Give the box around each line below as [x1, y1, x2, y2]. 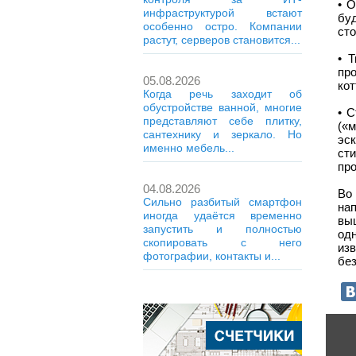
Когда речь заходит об [143, 87, 302, 100]
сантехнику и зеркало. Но [143, 128, 302, 141]
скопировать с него [143, 236, 302, 249]
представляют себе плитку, [143, 114, 302, 127]
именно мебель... [143, 141, 234, 154]
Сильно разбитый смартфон [143, 195, 302, 208]
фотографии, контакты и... [143, 250, 281, 262]
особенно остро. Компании [143, 20, 302, 33]
